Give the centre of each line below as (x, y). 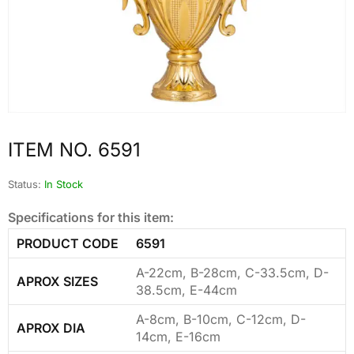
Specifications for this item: (91, 217)
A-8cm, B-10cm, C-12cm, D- (221, 319)
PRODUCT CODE (68, 243)
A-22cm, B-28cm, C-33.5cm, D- (232, 272)
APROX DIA (51, 328)
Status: (24, 184)
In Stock (64, 184)
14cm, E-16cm (178, 336)
